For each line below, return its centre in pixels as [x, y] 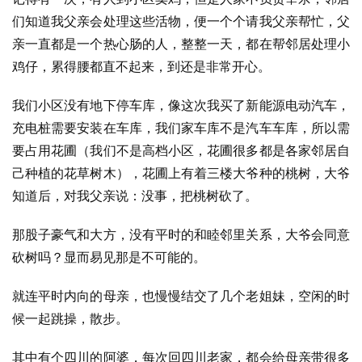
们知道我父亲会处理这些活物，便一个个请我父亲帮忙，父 [181, 21]
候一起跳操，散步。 [70, 318]
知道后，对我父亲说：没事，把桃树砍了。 [135, 196]
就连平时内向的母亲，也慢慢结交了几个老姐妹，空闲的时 [181, 296]
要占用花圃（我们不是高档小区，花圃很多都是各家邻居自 [181, 150]
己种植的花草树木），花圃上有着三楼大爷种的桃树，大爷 [181, 173]
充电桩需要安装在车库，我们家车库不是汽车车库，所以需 [181, 128]
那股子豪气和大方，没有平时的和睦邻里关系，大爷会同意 [181, 234]
